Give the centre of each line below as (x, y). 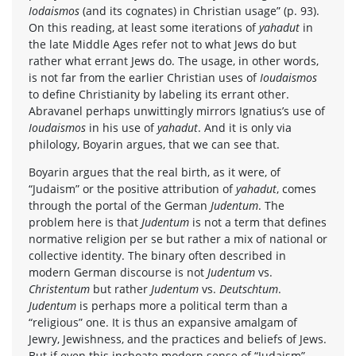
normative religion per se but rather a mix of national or (178, 238)
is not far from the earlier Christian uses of (144, 77)
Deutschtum (249, 288)
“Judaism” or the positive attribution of (132, 188)
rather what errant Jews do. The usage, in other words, (174, 60)
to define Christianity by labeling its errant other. (159, 94)
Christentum (61, 288)
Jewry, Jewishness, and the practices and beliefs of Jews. (178, 339)
